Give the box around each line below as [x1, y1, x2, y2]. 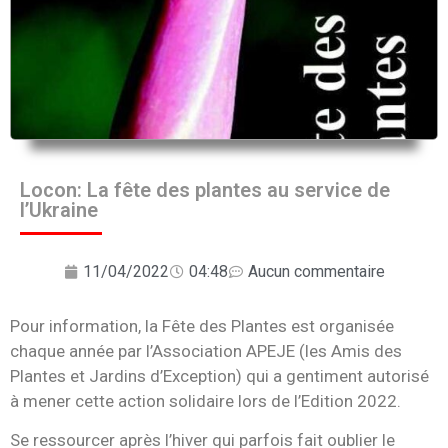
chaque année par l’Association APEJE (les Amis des [10, 340, 402, 361]
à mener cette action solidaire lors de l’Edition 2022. [10, 390, 401, 411]
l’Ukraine [20, 197, 98, 222]
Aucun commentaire [247, 261, 385, 281]
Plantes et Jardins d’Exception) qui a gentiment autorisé [10, 365, 429, 386]
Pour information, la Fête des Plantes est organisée [10, 315, 394, 336]
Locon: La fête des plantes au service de [20, 177, 390, 202]
